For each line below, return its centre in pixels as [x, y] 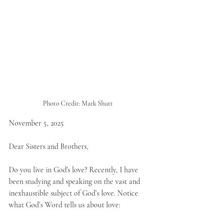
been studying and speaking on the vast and [75, 182]
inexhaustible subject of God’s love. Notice [74, 193]
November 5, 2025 [36, 123]
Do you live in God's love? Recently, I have [74, 170]
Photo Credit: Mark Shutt [78, 103]
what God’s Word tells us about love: [64, 205]
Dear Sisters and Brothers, [49, 146]
